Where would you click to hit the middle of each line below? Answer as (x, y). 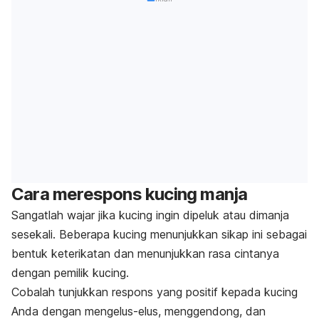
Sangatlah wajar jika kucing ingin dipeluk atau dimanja (150, 215)
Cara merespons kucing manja (130, 194)
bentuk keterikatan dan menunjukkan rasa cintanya (145, 253)
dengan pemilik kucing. (70, 272)
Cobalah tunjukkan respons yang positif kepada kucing (155, 292)
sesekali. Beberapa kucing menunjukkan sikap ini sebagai (159, 234)
